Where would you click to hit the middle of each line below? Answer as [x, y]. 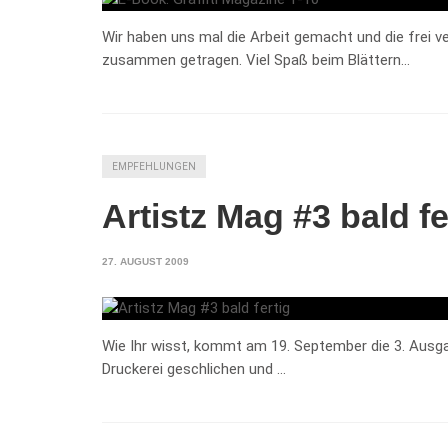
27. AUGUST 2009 [145, 261]
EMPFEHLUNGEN [154, 166]
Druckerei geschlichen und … [194, 369]
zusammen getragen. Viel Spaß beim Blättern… [256, 59]
